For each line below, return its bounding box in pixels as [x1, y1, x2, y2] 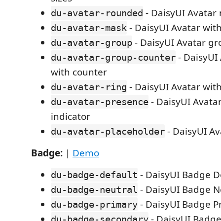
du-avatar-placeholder [51, 126, 165, 137]
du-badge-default [51, 169, 138, 180]
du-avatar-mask [51, 22, 127, 33]
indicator [51, 110, 90, 123]
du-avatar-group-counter [51, 52, 176, 63]
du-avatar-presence [51, 96, 148, 107]
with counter [51, 66, 107, 78]
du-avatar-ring [51, 81, 127, 92]
